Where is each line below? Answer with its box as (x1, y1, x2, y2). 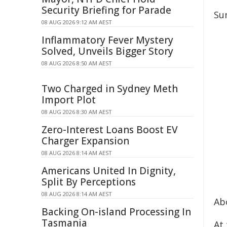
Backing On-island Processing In (42, 205, 191, 218)
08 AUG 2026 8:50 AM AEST (42, 59, 112, 67)
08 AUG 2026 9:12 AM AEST (42, 18, 112, 26)
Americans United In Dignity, (42, 164, 176, 177)
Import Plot (42, 93, 96, 106)
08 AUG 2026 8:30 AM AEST (42, 108, 112, 116)
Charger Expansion (42, 134, 129, 147)
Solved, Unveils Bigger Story (42, 45, 173, 58)
